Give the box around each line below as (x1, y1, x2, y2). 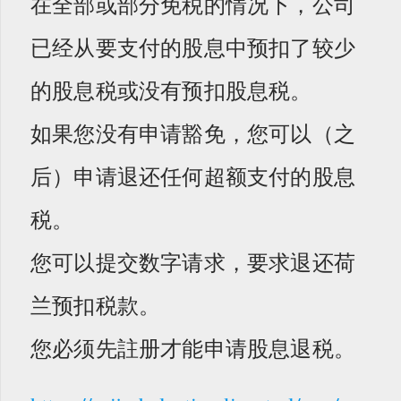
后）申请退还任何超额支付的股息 (30, 161, 356, 191)
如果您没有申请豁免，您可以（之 (30, 118, 356, 148)
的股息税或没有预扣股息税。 (30, 75, 312, 105)
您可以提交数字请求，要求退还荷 (30, 247, 356, 277)
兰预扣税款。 (30, 290, 161, 320)
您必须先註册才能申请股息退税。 (30, 333, 355, 363)
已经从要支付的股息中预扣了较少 (30, 32, 356, 62)
